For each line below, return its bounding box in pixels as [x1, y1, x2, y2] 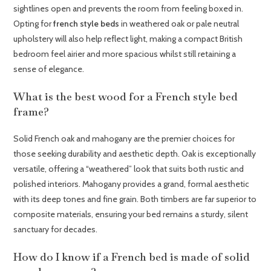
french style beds [53, 18, 120, 29]
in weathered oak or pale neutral [119, 18, 240, 29]
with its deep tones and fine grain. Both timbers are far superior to [13, 193, 257, 204]
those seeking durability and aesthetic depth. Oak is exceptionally [13, 148, 256, 159]
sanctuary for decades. [13, 223, 98, 235]
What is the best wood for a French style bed [13, 89, 238, 103]
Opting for [13, 18, 54, 29]
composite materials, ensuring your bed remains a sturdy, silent [13, 208, 249, 220]
